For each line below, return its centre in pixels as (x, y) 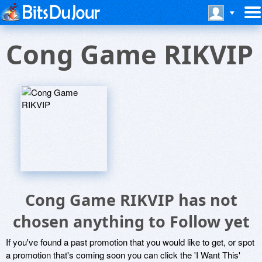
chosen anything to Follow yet (131, 221)
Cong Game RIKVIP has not (131, 200)
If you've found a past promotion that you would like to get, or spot (130, 242)
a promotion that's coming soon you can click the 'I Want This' (123, 255)
